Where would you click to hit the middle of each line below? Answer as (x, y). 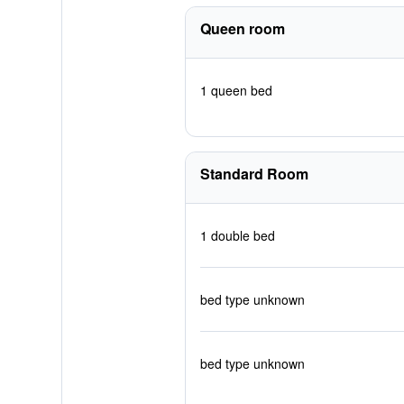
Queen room (242, 28)
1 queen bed (236, 90)
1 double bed (237, 235)
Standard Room (254, 174)
